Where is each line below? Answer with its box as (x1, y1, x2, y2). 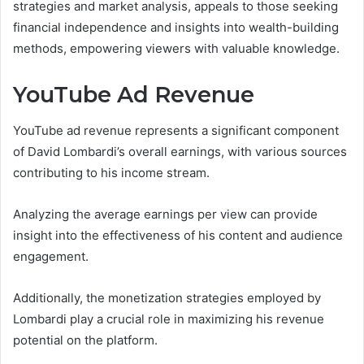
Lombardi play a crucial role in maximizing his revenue (13, 311, 324, 327)
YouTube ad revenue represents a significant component (13, 123, 339, 139)
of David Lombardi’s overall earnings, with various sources (13, 144, 347, 160)
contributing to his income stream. (13, 165, 210, 181)
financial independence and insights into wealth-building (13, 19, 339, 35)
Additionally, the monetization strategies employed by (13, 290, 321, 306)
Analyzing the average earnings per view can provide (13, 206, 318, 223)
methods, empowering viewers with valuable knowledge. (13, 40, 340, 56)
